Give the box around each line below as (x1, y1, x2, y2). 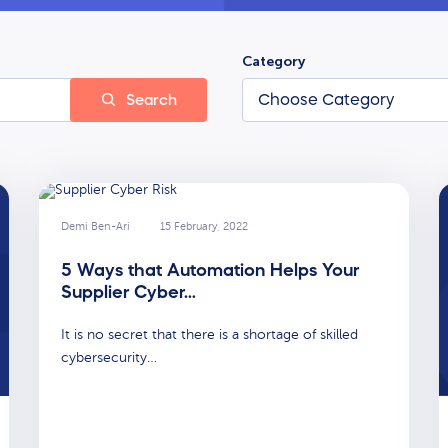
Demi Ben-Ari (61, 220, 130, 234)
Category (241, 52, 305, 70)
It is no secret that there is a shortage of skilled (61, 326, 358, 342)
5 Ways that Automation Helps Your (61, 260, 359, 279)
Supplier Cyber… (61, 282, 196, 301)
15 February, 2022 (160, 220, 248, 234)
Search (125, 91, 177, 107)
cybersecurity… (61, 349, 157, 365)
